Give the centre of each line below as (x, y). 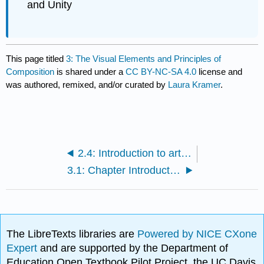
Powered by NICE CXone (197, 234)
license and (220, 72)
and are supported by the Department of (134, 248)
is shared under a (90, 72)
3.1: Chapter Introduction (175, 171)
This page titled (36, 59)
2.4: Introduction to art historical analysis (186, 154)
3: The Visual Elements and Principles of (144, 59)
